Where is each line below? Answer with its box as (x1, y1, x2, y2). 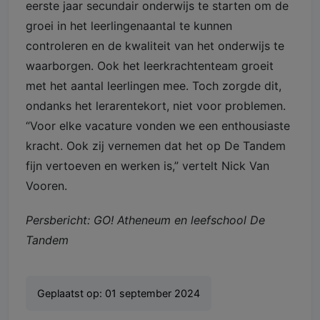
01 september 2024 (105, 287, 200, 300)
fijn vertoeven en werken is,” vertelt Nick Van (26, 159, 269, 174)
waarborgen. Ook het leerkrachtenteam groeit (26, 59, 274, 74)
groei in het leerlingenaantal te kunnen (26, 19, 232, 34)
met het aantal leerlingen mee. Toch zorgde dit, (26, 79, 281, 94)
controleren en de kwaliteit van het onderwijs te (26, 39, 284, 54)
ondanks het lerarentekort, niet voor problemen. (26, 99, 286, 114)
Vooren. (26, 179, 67, 194)
